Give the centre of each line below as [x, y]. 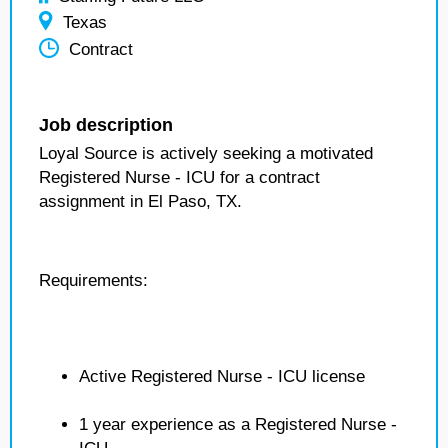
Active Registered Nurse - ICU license [222, 376]
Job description [106, 125]
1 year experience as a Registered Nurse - [238, 424]
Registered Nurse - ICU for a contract [179, 177]
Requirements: [93, 280]
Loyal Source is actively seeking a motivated [206, 153]
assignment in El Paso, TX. [140, 201]
